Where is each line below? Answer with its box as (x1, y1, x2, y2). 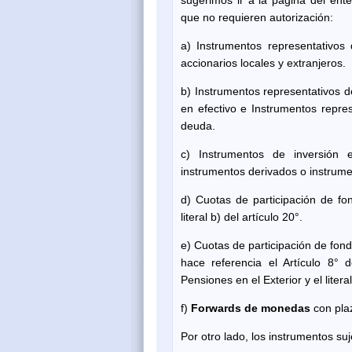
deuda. (181, 119, 215, 132)
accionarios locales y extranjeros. (181, 56, 346, 69)
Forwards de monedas (191, 301, 313, 314)
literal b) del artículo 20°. (181, 210, 302, 223)
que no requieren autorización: (181, 10, 333, 24)
